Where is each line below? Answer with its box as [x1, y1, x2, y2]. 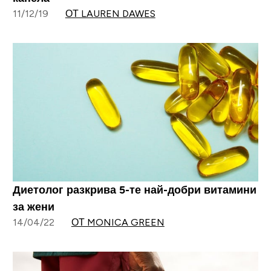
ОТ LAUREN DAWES [65, 8, 155, 19]
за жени [12, 200, 54, 213]
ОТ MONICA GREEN [71, 217, 165, 227]
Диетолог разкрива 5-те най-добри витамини [12, 183, 256, 196]
